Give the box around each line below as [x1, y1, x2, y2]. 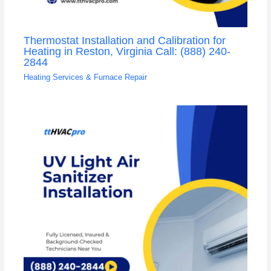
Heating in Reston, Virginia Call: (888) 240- [23, 45, 230, 58]
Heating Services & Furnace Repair [23, 72, 147, 82]
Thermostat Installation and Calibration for [23, 34, 226, 47]
